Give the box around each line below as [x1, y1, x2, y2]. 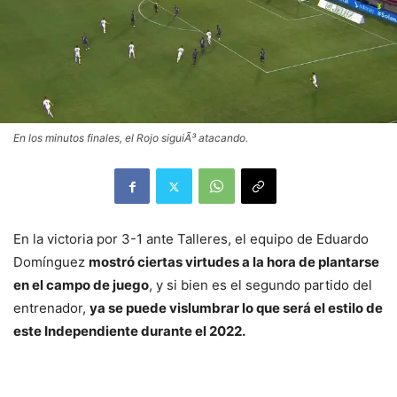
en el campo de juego [13, 276, 149, 294]
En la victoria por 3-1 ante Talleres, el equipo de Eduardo [13, 230, 369, 248]
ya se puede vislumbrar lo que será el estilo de [90, 300, 383, 317]
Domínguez [13, 253, 89, 271]
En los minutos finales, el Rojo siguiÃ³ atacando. [13, 131, 248, 145]
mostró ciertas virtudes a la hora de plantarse [89, 253, 379, 271]
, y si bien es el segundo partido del [149, 276, 372, 294]
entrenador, [13, 300, 90, 317]
